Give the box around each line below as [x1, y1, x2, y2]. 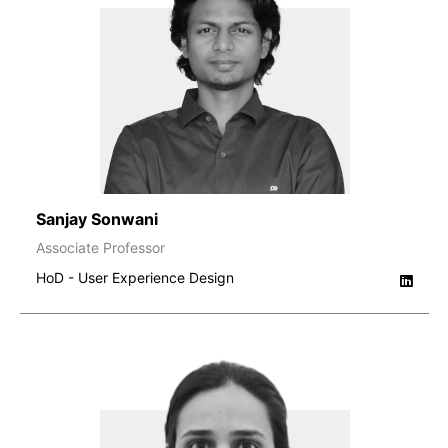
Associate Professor [36, 238, 165, 256]
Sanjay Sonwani [36, 208, 158, 229]
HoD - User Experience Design [36, 268, 234, 286]
